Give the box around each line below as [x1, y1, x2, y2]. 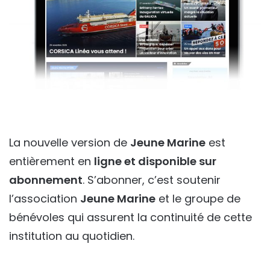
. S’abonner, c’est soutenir [83, 172, 221, 187]
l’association [9, 190, 80, 206]
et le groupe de [155, 190, 240, 206]
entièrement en [9, 153, 94, 169]
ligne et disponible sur [94, 153, 216, 169]
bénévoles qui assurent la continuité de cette [9, 209, 252, 225]
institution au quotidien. [9, 228, 134, 243]
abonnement [9, 172, 83, 187]
